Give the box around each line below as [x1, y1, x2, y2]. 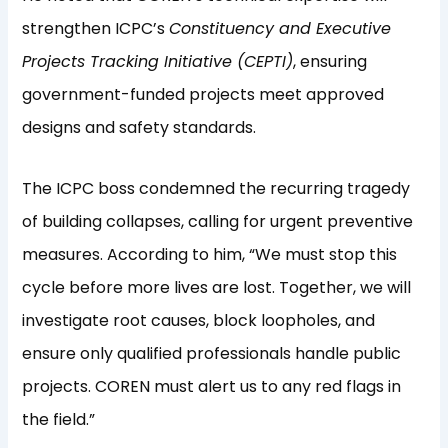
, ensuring [293, 50, 368, 74]
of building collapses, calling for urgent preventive [22, 210, 414, 234]
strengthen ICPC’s [22, 17, 170, 41]
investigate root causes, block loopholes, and [22, 309, 376, 333]
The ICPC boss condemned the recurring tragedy [22, 177, 411, 201]
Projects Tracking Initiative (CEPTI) [22, 50, 294, 74]
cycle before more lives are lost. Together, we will [22, 276, 412, 300]
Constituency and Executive [169, 17, 392, 41]
